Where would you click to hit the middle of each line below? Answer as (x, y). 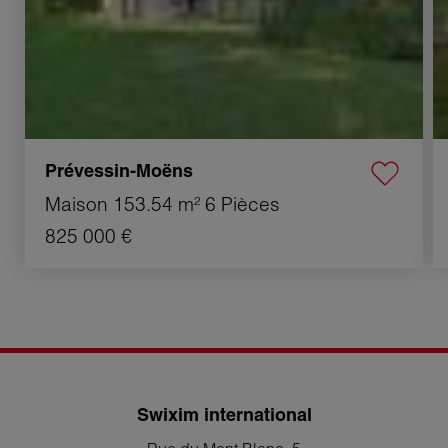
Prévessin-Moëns (119, 171)
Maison (76, 204)
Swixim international (224, 415)
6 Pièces (242, 204)
